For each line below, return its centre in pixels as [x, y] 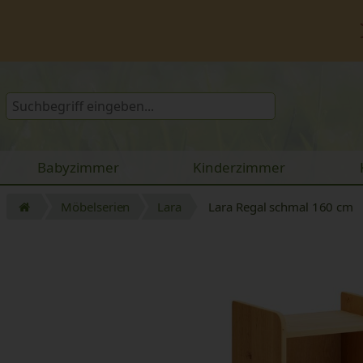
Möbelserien [96, 206]
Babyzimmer [78, 167]
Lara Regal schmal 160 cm [281, 206]
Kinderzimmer [239, 167]
